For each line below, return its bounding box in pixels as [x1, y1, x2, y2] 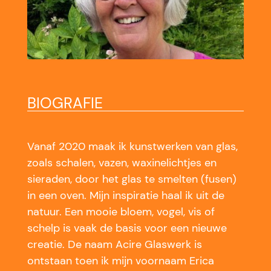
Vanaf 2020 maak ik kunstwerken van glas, [27, 139, 238, 154]
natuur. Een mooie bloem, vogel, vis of [27, 204, 215, 219]
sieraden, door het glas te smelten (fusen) [27, 171, 237, 186]
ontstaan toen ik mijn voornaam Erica [27, 253, 214, 268]
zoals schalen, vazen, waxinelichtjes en [27, 155, 217, 170]
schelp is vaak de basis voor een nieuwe [27, 220, 227, 235]
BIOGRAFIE [27, 93, 103, 114]
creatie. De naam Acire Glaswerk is [27, 237, 202, 252]
